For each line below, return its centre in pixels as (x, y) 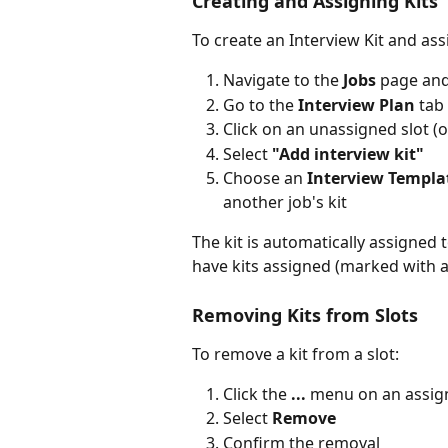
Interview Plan (356, 104)
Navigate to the (283, 80)
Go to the (260, 104)
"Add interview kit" (348, 153)
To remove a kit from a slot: (295, 353)
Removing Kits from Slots (305, 314)
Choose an (265, 178)
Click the (257, 394)
